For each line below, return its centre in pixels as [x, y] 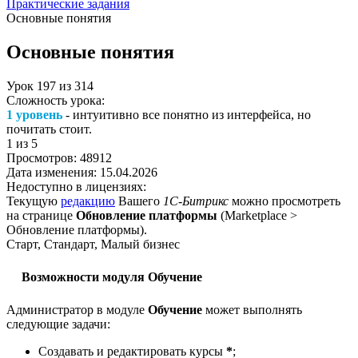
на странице [41, 215]
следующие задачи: [58, 324]
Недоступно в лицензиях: [76, 186]
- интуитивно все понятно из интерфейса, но [187, 114]
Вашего [139, 201]
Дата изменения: [53, 172]
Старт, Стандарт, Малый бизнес [93, 244]
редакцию [88, 201]
